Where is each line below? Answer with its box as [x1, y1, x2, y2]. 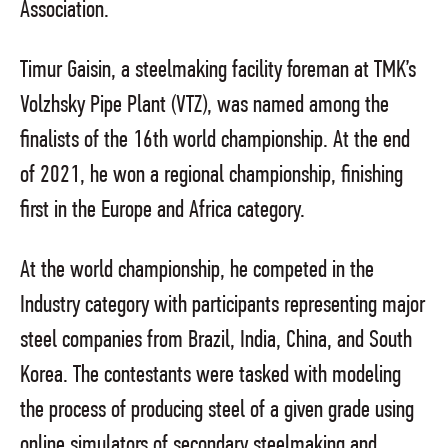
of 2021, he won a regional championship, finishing [20, 163, 403, 189]
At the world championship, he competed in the [20, 258, 374, 284]
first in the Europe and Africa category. [20, 198, 305, 224]
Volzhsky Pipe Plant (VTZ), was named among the [20, 93, 389, 119]
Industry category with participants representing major [20, 293, 425, 319]
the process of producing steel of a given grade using [20, 398, 414, 424]
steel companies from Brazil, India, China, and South [20, 328, 412, 354]
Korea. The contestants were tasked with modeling [20, 363, 401, 389]
